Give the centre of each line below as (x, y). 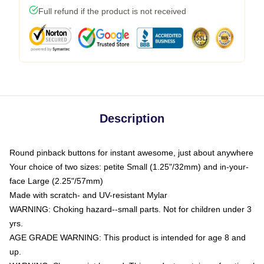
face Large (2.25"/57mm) (56, 181)
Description (132, 118)
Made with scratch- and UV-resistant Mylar (88, 195)
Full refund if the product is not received (112, 11)
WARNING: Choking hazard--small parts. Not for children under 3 (131, 209)
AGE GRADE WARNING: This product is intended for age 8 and (128, 237)
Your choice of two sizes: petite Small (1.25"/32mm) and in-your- (129, 167)
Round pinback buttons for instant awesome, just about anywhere (131, 153)
